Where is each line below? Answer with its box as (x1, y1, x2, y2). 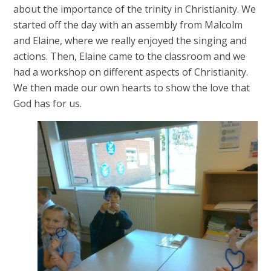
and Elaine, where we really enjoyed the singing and (13, 34, 247, 48)
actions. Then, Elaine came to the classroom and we (13, 50, 246, 64)
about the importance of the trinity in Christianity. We (13, 2, 256, 16)
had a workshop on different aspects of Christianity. (13, 65, 249, 79)
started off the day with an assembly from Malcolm (13, 18, 243, 32)
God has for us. (13, 97, 82, 111)
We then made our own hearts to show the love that (13, 81, 250, 95)
